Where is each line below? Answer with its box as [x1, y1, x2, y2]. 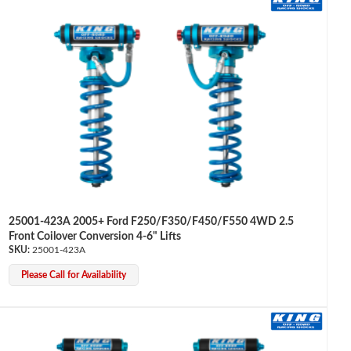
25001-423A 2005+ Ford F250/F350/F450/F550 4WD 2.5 [8, 216, 294, 228]
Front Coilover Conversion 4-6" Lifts [8, 231, 181, 243]
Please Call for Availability [20, 270, 126, 280]
